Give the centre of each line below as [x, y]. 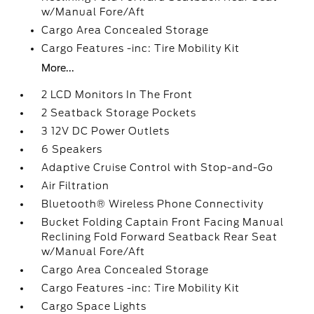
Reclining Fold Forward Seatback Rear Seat [160, 237]
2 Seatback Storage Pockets [119, 113]
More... [58, 68]
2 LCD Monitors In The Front [117, 95]
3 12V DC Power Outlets [106, 131]
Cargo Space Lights [94, 306]
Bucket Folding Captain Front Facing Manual [163, 222]
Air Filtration [76, 186]
